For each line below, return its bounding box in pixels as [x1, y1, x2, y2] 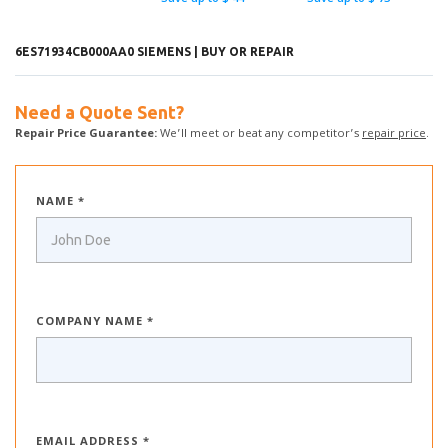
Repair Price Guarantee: [15, 125, 157, 144]
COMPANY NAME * [36, 313, 154, 332]
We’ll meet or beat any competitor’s [157, 125, 362, 144]
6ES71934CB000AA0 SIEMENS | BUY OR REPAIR [15, 45, 294, 58]
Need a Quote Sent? [15, 102, 184, 122]
